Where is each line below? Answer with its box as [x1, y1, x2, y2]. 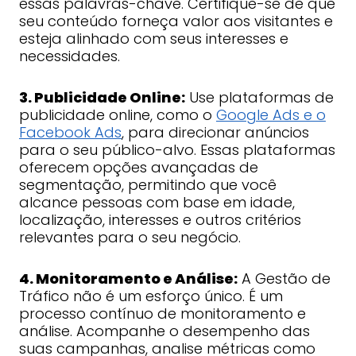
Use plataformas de [184, 87, 334, 107]
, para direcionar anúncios [121, 122, 309, 142]
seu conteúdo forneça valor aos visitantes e [18, 11, 333, 31]
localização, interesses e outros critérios [18, 210, 301, 230]
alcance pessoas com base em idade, [18, 192, 295, 212]
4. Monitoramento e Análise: [18, 269, 238, 288]
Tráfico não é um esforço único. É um [18, 286, 283, 306]
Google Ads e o [215, 105, 326, 125]
